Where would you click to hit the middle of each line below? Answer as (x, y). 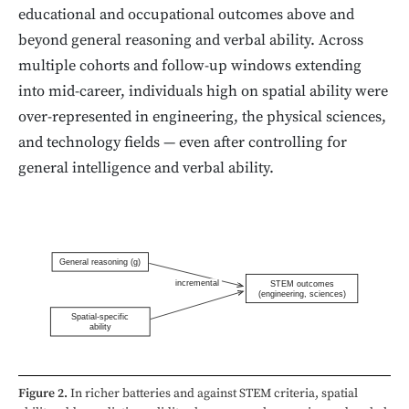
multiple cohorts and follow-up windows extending (190, 67)
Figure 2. (43, 394)
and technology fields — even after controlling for (183, 143)
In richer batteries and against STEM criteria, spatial (213, 394)
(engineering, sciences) (302, 294)
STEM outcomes (302, 283)
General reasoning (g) (100, 262)
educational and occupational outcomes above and (186, 16)
